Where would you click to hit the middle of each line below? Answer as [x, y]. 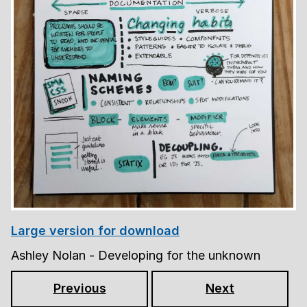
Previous [79, 288]
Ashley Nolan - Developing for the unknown [136, 255]
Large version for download [95, 230]
